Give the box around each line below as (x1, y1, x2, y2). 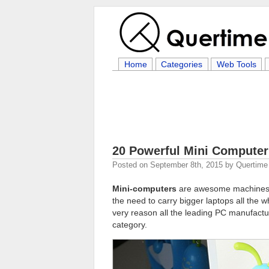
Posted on (112, 160, 150, 169)
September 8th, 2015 (150, 160, 223, 169)
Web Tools (216, 59, 256, 69)
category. (112, 220, 147, 229)
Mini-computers (112, 184, 177, 193)
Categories (161, 59, 203, 69)
